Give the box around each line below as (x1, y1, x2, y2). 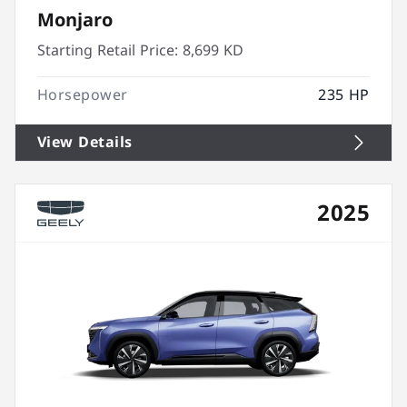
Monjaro (37, 3, 113, 37)
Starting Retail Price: (37, 36, 178, 65)
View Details (37, 128, 133, 156)
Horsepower (37, 81, 128, 109)
